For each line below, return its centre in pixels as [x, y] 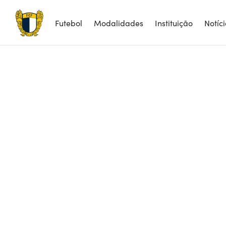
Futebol [69, 22]
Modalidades [119, 22]
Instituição [174, 22]
